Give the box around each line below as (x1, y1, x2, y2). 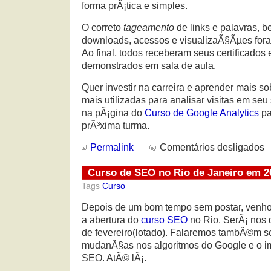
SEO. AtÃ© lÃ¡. (82, 252, 146, 263)
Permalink (90, 142, 134, 152)
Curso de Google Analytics (145, 107, 259, 118)
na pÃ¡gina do (82, 107, 145, 118)
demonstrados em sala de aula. (82, 60, 216, 71)
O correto (82, 22, 121, 33)
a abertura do (82, 214, 141, 225)
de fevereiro (82, 227, 132, 238)
